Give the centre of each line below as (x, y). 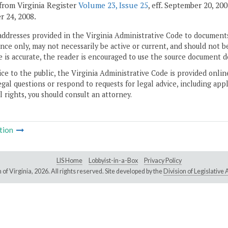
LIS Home (69, 161)
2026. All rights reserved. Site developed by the (98, 172)
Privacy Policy (163, 161)
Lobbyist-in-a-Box (113, 161)
